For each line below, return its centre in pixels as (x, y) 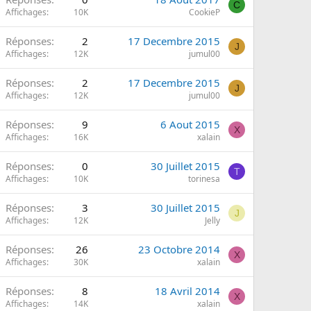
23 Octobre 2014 (179, 249)
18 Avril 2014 (187, 291)
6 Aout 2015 (190, 124)
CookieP (204, 12)
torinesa (204, 179)
